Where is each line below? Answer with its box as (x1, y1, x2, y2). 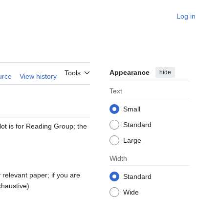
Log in (176, 12, 196, 20)
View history (20, 72, 57, 81)
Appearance (109, 68, 150, 77)
